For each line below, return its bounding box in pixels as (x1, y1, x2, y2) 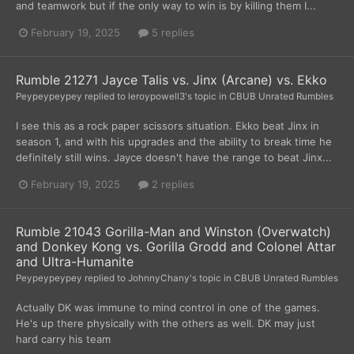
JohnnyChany (128, 273, 190, 284)
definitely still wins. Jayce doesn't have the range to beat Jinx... (16, 151, 332, 164)
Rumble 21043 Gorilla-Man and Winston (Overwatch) (16, 224, 331, 240)
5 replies (149, 25, 194, 39)
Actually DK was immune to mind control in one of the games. (16, 301, 320, 314)
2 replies (149, 178, 194, 191)
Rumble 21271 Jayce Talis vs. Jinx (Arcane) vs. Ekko (16, 72, 327, 88)
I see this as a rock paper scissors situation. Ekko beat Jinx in (16, 119, 319, 133)
